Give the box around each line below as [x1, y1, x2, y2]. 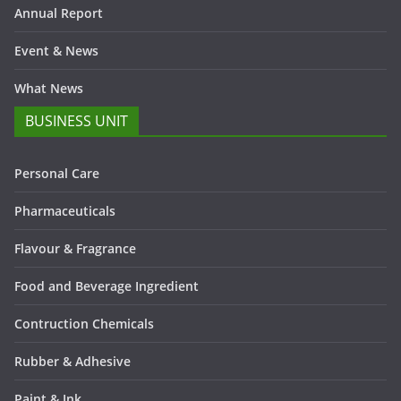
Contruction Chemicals [14, 315, 154, 332]
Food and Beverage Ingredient [14, 277, 199, 294]
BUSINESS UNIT [25, 111, 128, 131]
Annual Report [14, 4, 103, 21]
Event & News [14, 42, 98, 59]
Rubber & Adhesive [14, 353, 131, 370]
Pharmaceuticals [14, 202, 115, 219]
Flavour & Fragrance [14, 240, 136, 257]
